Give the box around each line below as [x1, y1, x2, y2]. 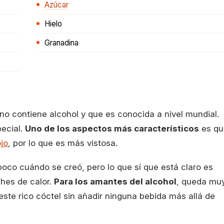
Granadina [44, 38, 78, 47]
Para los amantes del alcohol [54, 176, 176, 186]
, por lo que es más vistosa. [8, 138, 117, 148]
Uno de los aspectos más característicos [25, 123, 199, 133]
